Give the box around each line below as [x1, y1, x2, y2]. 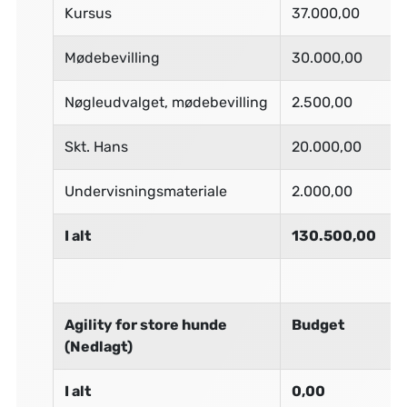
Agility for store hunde [64, 316, 227, 334]
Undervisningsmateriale [64, 183, 227, 201]
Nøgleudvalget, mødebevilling [64, 94, 268, 112]
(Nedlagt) [64, 338, 133, 356]
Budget [291, 316, 344, 334]
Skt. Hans [64, 138, 128, 156]
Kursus [64, 5, 112, 23]
